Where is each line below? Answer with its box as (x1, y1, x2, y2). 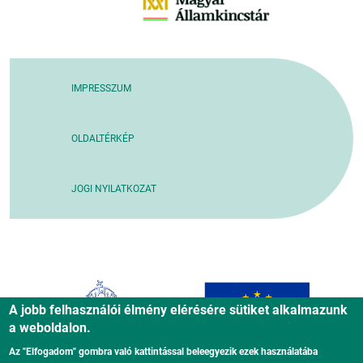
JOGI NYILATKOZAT (71, 183, 156, 195)
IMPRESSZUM (71, 83, 131, 95)
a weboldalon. (9, 320, 92, 335)
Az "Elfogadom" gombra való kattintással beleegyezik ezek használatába (9, 346, 318, 357)
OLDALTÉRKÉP (71, 133, 135, 145)
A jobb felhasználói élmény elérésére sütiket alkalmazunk (9, 302, 348, 318)
